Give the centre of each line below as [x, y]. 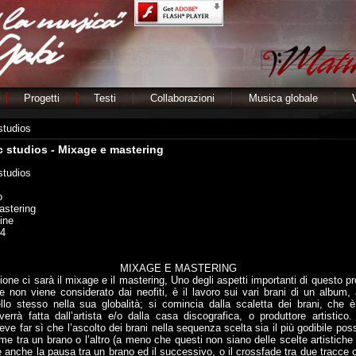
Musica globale [283, 98]
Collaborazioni [182, 98]
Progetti [42, 98]
